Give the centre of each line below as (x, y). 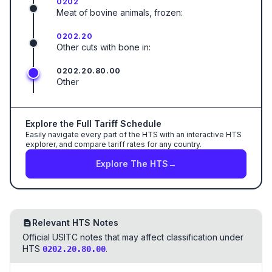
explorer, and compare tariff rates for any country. (114, 144)
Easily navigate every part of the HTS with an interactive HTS (134, 134)
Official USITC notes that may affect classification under (133, 237)
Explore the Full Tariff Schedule (93, 124)
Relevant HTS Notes (75, 223)
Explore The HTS (132, 164)
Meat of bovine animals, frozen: (120, 12)
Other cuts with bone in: (104, 47)
